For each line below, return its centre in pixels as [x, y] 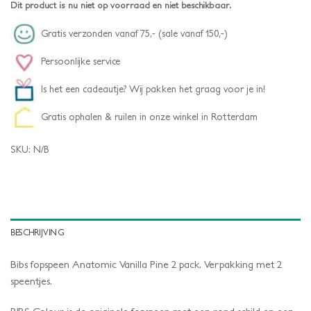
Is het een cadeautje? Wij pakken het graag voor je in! [152, 89]
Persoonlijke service [79, 61]
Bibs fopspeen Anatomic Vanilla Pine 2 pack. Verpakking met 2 [146, 264]
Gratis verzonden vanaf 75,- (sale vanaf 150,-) [133, 33]
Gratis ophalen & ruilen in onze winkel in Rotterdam [148, 116]
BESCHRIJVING [37, 233]
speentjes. [31, 281]
